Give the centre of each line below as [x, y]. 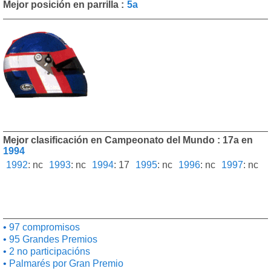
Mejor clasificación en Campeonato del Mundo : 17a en [129, 140]
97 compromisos [43, 227]
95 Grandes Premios [52, 239]
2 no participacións [48, 251]
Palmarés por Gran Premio [65, 263]
